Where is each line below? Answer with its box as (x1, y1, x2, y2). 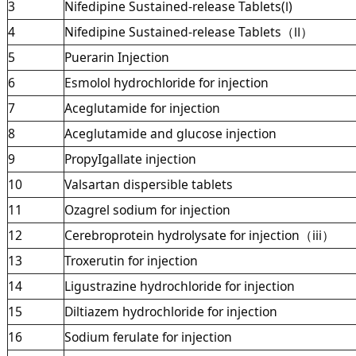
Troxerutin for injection (64, 251, 198, 269)
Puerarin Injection (64, 48, 169, 66)
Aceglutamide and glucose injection (64, 124, 277, 142)
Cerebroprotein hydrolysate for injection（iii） (64, 226, 335, 244)
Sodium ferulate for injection (64, 327, 232, 346)
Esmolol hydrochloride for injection (64, 73, 269, 91)
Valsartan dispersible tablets (64, 175, 233, 193)
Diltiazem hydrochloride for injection (64, 302, 277, 320)
